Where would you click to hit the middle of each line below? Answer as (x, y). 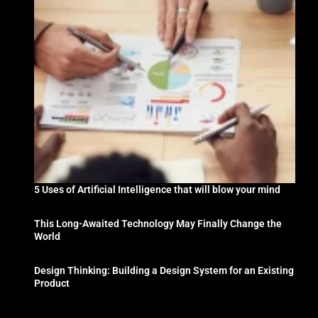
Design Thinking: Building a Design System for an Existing (164, 270)
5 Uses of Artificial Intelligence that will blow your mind (158, 189)
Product (52, 283)
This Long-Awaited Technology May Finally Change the (158, 223)
